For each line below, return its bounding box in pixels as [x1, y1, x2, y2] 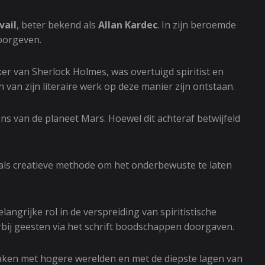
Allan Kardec [98, 18, 157, 31]
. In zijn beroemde [157, 18, 236, 31]
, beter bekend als [17, 18, 98, 31]
